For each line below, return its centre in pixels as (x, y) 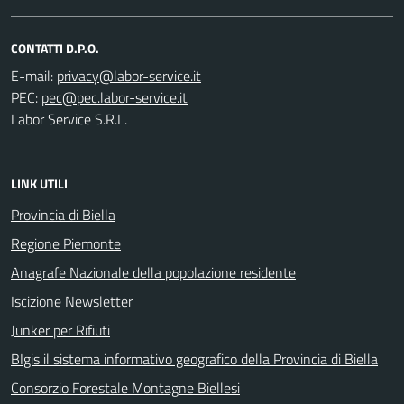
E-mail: (32, 75)
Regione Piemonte (66, 243)
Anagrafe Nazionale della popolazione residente (153, 272)
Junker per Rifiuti (60, 330)
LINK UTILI (39, 183)
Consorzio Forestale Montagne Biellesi (125, 387)
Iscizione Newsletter (72, 301)
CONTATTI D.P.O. (55, 48)
